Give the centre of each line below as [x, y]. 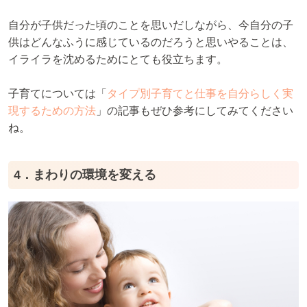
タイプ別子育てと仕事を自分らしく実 [200, 94]
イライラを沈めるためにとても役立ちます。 [118, 59]
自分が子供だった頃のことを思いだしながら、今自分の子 [151, 25]
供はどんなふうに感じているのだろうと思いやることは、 [151, 42]
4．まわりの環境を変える [85, 175]
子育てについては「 [58, 94]
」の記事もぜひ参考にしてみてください [195, 111]
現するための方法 [52, 111]
